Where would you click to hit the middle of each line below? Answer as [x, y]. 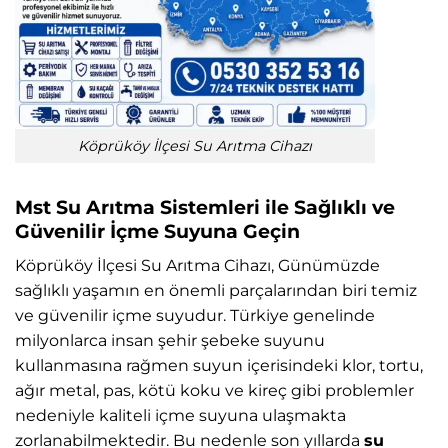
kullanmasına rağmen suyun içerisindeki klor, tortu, [219, 365]
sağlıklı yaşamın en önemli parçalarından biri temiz [216, 290]
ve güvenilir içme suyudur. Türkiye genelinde [195, 315]
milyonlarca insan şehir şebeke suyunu [170, 340]
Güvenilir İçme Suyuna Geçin [157, 231]
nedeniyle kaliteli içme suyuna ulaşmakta [180, 415]
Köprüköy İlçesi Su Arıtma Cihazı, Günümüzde [197, 265]
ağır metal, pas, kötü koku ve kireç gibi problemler [214, 390]
